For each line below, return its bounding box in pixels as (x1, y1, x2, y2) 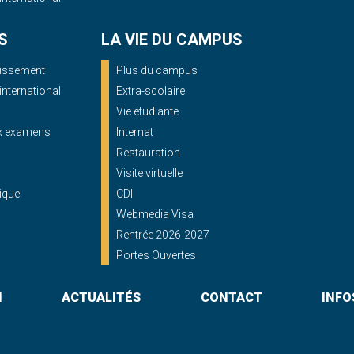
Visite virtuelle (116, 166, 183, 179)
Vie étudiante (116, 104, 179, 118)
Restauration (116, 145, 180, 159)
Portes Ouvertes (116, 248, 196, 262)
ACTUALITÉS (62, 289, 141, 305)
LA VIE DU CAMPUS (101, 29, 243, 49)
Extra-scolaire (116, 84, 185, 97)
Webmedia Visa (116, 207, 194, 220)
